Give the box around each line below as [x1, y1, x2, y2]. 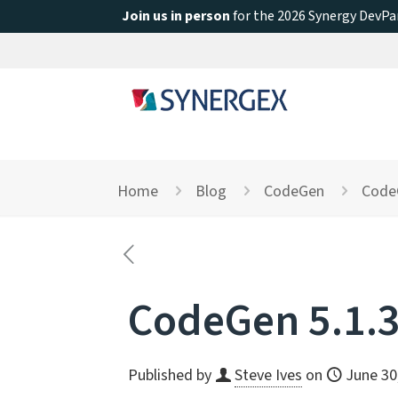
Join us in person [122, 6, 230, 26]
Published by [128, 364, 211, 386]
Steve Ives [235, 364, 302, 386]
